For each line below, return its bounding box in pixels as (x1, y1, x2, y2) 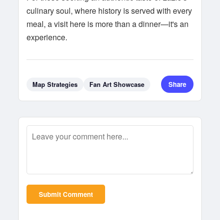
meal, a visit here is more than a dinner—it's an (27, 18, 189, 29)
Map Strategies (32, 80, 78, 89)
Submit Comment (39, 190, 93, 199)
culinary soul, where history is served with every (27, 5, 192, 16)
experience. (27, 31, 68, 43)
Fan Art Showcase (89, 80, 145, 89)
